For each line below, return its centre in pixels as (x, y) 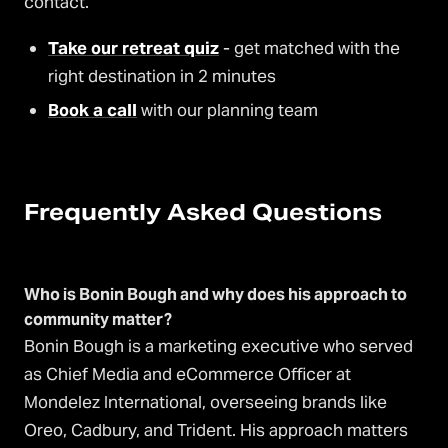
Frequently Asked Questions (203, 212)
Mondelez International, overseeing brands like (205, 402)
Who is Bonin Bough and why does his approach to (215, 295)
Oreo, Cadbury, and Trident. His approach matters (216, 430)
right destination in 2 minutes (162, 76)
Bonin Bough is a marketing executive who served (218, 346)
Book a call (92, 110)
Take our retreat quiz (133, 48)
